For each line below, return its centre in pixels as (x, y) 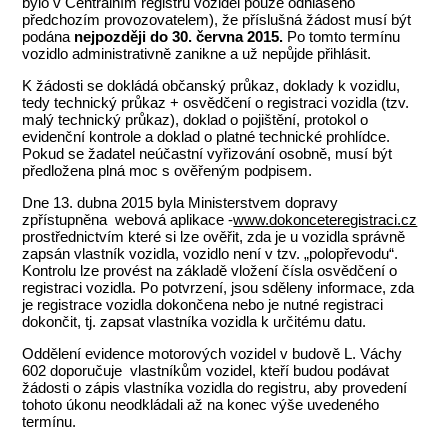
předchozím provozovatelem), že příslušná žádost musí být (217, 20)
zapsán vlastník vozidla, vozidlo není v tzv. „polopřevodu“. (210, 254)
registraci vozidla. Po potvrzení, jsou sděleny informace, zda (218, 288)
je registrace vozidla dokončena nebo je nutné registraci (203, 305)
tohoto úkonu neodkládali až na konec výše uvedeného (201, 405)
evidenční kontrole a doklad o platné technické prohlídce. (206, 137)
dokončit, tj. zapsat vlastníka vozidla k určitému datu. (194, 322)
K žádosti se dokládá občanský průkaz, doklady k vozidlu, (211, 86)
